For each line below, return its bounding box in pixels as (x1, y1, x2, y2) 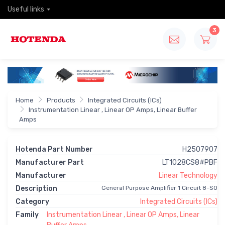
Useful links (8, 5, 44, 14)
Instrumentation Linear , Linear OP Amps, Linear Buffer (28, 106, 197, 114)
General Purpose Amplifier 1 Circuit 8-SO (101, 184, 217, 192)
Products (46, 96, 75, 104)
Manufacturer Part (16, 158, 84, 167)
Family (16, 210, 39, 219)
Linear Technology (159, 171, 217, 180)
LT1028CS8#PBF (162, 158, 217, 167)
